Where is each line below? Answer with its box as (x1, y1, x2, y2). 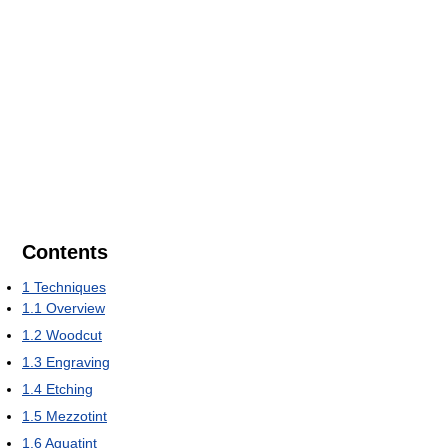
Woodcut (46, 327, 102, 344)
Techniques (34, 279, 106, 296)
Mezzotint (46, 408, 107, 425)
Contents (22, 241, 108, 264)
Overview (46, 300, 105, 317)
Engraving (46, 354, 110, 371)
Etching (46, 381, 93, 398)
